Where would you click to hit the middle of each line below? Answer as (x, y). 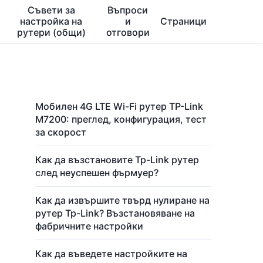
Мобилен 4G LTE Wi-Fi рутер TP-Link (119, 106)
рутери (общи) (51, 32)
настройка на (51, 21)
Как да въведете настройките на (111, 254)
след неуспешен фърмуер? (97, 173)
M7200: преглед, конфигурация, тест (121, 119)
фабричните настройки (89, 226)
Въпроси (128, 10)
